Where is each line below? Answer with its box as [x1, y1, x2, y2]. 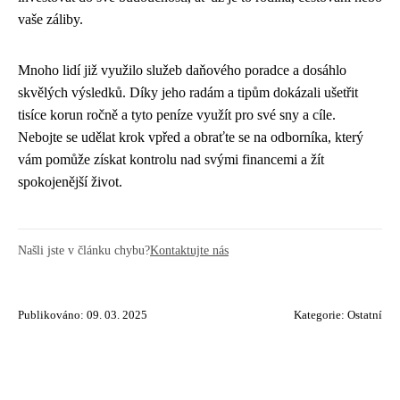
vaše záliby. [18, 12, 83, 27]
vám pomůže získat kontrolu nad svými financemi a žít [18, 152, 324, 167]
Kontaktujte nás [150, 243, 229, 257]
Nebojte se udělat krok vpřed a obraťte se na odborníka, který [18, 129, 363, 145]
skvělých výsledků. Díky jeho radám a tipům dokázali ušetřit [18, 85, 358, 100]
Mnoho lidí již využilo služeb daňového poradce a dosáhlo [18, 62, 346, 78]
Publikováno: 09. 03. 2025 [18, 309, 147, 321]
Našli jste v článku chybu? [18, 243, 150, 257]
